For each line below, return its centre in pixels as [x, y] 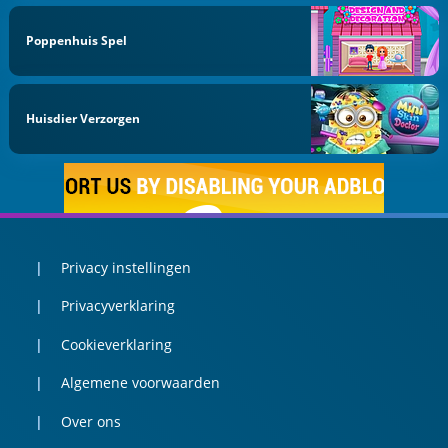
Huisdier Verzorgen [83, 119]
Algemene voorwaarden [140, 383]
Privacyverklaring [117, 306]
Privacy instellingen [125, 267]
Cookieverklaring [116, 344]
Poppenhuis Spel [77, 40]
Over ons [90, 421]
